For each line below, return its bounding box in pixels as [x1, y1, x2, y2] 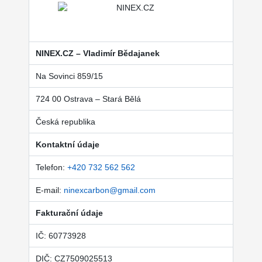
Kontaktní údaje [35, 140, 99, 150]
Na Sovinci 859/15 [35, 71, 103, 81]
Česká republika [35, 117, 95, 127]
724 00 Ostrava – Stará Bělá [35, 94, 141, 104]
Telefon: [35, 163, 67, 173]
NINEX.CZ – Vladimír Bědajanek [35, 49, 160, 58]
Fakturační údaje [35, 208, 103, 218]
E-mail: [35, 185, 64, 195]
